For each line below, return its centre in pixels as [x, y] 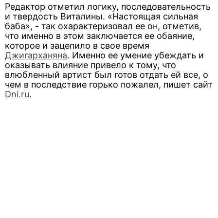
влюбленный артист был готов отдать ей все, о [107, 75]
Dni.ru [17, 94]
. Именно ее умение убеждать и [136, 55]
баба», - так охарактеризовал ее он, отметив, [103, 26]
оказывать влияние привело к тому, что [91, 65]
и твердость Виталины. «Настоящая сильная [101, 16]
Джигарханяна [36, 55]
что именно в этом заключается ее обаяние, [100, 36]
